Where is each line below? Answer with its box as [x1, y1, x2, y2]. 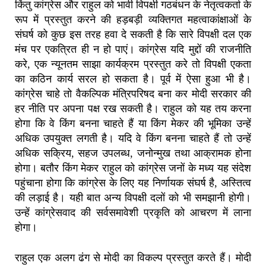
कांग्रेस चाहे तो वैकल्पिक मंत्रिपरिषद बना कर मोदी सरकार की [15, 88, 251, 100]
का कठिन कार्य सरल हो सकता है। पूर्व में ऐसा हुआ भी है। [15, 73, 251, 85]
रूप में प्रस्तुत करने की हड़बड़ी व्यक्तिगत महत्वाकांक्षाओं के [15, 14, 251, 26]
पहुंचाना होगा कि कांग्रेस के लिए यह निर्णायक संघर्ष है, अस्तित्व [15, 177, 251, 189]
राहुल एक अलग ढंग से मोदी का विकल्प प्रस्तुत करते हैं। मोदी [15, 252, 251, 264]
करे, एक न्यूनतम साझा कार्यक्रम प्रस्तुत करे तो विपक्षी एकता [15, 58, 251, 71]
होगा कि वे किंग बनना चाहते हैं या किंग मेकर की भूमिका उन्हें [15, 118, 251, 130]
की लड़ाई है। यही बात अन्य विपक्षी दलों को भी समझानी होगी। [15, 192, 251, 204]
